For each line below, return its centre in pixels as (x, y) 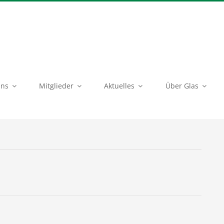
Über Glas (182, 86)
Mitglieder (56, 86)
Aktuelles (119, 86)
